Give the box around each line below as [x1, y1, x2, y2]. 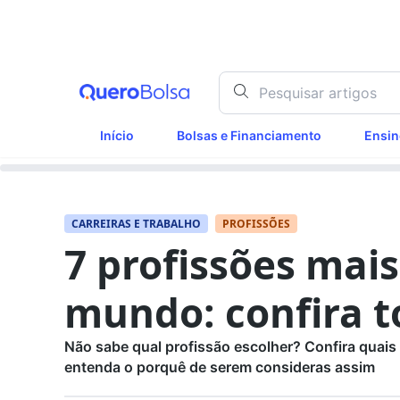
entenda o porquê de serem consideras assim [64, 358, 375, 377]
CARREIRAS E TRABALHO [71, 216, 201, 232]
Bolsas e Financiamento [177, 128, 322, 143]
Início [100, 128, 135, 143]
